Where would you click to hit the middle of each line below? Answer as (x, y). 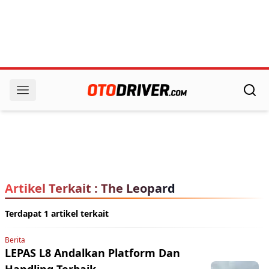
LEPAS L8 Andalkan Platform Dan (92, 253)
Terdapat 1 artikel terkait (57, 213)
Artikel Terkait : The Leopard (90, 188)
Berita (15, 240)
